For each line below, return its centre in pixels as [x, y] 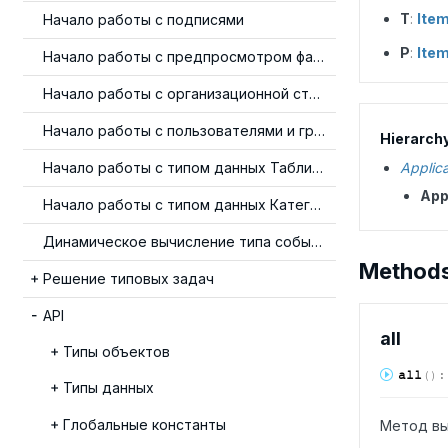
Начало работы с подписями [143, 19]
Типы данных [108, 387]
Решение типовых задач [128, 278]
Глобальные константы [144, 424]
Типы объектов [116, 351]
